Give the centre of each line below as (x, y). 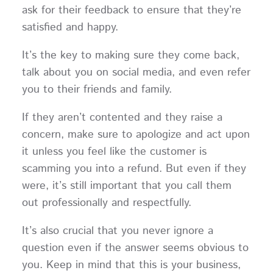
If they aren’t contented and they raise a (122, 117)
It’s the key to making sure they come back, (130, 55)
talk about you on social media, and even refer (136, 72)
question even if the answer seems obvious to (135, 248)
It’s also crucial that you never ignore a (117, 231)
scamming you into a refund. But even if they (134, 168)
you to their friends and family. (100, 89)
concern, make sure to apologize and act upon (136, 134)
